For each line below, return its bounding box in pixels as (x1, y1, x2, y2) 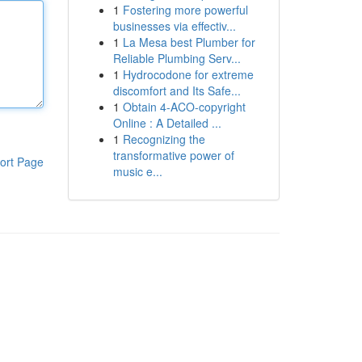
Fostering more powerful (122, 2, 248, 18)
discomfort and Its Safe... (112, 82, 241, 99)
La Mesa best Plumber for (122, 34, 255, 50)
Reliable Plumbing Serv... (112, 50, 241, 66)
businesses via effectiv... (112, 18, 236, 34)
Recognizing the (122, 131, 205, 147)
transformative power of (112, 147, 234, 163)
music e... (112, 163, 162, 179)
